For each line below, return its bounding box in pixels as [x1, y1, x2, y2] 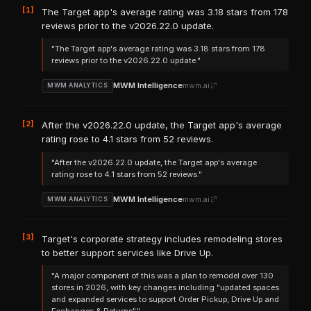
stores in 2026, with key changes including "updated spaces [51, 283, 280, 293]
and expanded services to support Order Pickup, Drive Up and [51, 294, 280, 305]
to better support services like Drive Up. [42, 246, 214, 258]
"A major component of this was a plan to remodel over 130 [51, 271, 274, 281]
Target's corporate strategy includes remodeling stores [42, 233, 283, 244]
